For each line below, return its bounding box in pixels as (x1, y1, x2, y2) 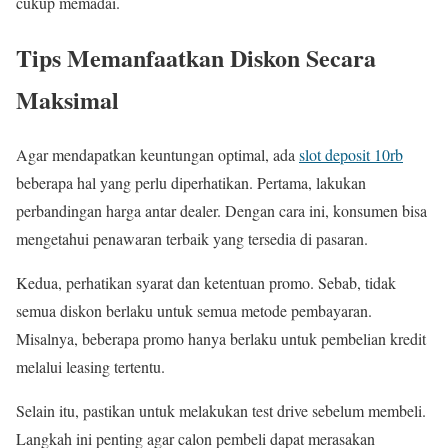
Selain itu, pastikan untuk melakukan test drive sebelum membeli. (16, 400, 426, 422)
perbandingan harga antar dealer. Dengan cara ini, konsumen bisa (16, 200, 427, 222)
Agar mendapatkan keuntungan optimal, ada (16, 144, 299, 166)
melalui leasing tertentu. (16, 356, 165, 378)
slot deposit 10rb (299, 144, 403, 166)
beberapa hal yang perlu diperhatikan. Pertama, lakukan (16, 172, 366, 194)
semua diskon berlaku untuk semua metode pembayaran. (16, 300, 372, 322)
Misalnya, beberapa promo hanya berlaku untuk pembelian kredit (16, 328, 426, 350)
